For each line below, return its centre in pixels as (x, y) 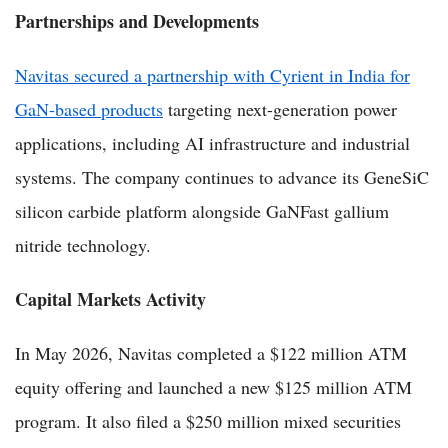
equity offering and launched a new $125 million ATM (213, 387)
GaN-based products (89, 109)
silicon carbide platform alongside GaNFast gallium (202, 211)
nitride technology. (83, 245)
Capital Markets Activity (110, 299)
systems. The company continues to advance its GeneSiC (222, 177)
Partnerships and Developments (137, 21)
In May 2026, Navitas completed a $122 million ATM (211, 353)
